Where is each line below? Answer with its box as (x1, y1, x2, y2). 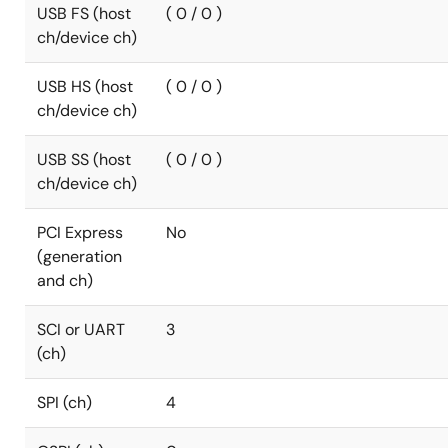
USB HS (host (37, 76, 133, 97)
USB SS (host (37, 149, 131, 170)
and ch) (37, 270, 93, 291)
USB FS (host (37, 3, 131, 24)
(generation (37, 246, 122, 267)
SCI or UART (37, 319, 125, 340)
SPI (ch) (37, 392, 92, 413)
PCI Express (37, 222, 123, 243)
